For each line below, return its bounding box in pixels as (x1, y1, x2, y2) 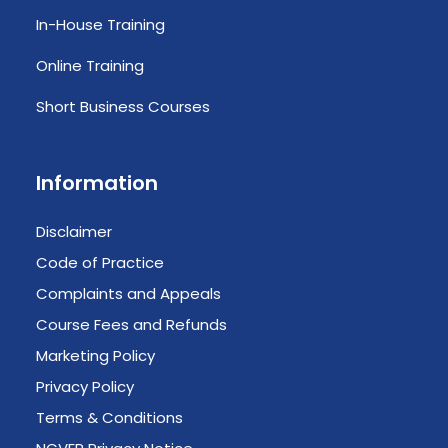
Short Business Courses (36, 96, 210, 117)
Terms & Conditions (36, 407, 183, 428)
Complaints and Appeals (36, 283, 221, 304)
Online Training (36, 55, 144, 76)
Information (36, 169, 158, 197)
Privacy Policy (36, 376, 134, 397)
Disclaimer (36, 221, 112, 242)
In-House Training (36, 14, 165, 35)
